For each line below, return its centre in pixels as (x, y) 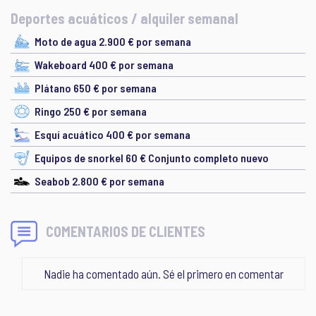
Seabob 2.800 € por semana (99, 181)
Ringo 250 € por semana (91, 111)
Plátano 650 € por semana (96, 88)
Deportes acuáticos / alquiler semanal (124, 18)
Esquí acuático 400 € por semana (113, 134)
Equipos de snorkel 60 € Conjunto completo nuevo (152, 158)
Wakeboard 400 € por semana (104, 65)
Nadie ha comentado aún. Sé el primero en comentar (164, 274)
